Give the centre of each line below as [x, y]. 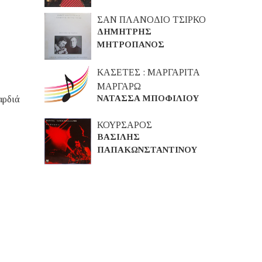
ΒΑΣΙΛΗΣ [118, 137]
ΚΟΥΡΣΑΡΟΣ [125, 125]
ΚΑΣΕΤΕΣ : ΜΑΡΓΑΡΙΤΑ [149, 73]
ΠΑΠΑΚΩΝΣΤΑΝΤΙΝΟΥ [147, 150]
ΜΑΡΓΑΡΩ [119, 87]
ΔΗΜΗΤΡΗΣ [124, 32]
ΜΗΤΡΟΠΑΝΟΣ [131, 45]
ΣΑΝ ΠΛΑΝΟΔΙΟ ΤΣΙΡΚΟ [151, 20]
